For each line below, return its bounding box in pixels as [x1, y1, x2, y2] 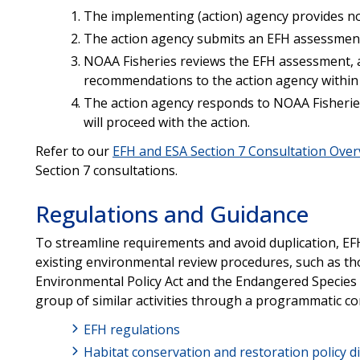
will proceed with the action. [83, 112, 250, 131]
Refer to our [35, 141, 112, 160]
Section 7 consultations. [35, 161, 178, 179]
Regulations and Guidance [35, 198, 309, 229]
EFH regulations [83, 320, 180, 338]
